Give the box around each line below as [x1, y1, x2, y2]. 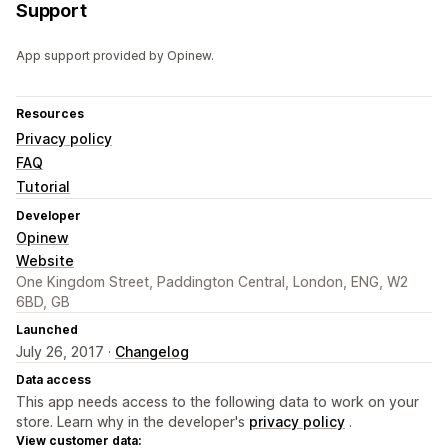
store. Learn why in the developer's [16, 413, 249, 431]
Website [16, 252, 74, 270]
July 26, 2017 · [16, 343, 115, 361]
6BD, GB [16, 293, 70, 311]
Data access [16, 372, 91, 388]
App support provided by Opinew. [16, 48, 214, 64]
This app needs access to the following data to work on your [16, 393, 419, 411]
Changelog [115, 343, 189, 361]
